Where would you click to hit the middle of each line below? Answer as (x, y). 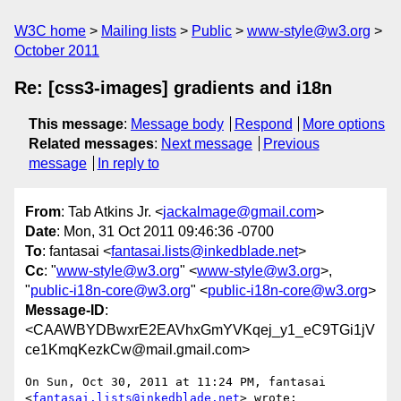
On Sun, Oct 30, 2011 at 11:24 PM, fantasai (175, 382)
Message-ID (65, 311)
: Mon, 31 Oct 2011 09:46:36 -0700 (165, 232)
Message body (177, 124)
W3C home (50, 31)
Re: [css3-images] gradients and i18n (173, 88)
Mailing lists (139, 31)
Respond (263, 124)
